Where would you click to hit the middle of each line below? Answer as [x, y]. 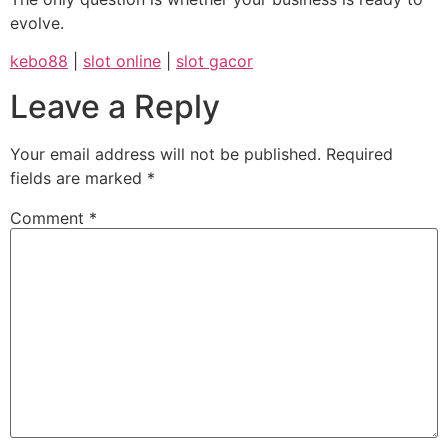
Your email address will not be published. [165, 153]
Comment [49, 217]
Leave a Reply [115, 106]
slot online [122, 61]
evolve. [37, 22]
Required [359, 153]
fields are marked [78, 177]
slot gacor [214, 61]
